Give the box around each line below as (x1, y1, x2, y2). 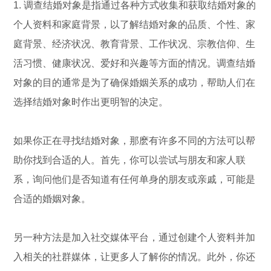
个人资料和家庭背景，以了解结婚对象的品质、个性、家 (13, 19, 256, 30)
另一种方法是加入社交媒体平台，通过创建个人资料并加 (13, 232, 256, 243)
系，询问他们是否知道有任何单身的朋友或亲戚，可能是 (13, 174, 256, 184)
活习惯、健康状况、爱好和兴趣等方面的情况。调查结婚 (13, 57, 256, 68)
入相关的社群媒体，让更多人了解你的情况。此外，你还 (13, 251, 256, 262)
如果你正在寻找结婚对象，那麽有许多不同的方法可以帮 (13, 135, 256, 146)
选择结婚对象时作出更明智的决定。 (13, 96, 169, 107)
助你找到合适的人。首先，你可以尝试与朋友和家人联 (13, 154, 246, 165)
